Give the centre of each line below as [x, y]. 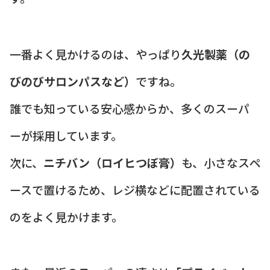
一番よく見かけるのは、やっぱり [96, 54]
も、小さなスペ [221, 162]
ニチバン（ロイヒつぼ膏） [112, 162]
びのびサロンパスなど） [73, 81]
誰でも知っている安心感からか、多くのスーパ [130, 108]
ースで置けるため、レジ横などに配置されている [135, 189]
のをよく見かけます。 [66, 216]
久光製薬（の [216, 54]
